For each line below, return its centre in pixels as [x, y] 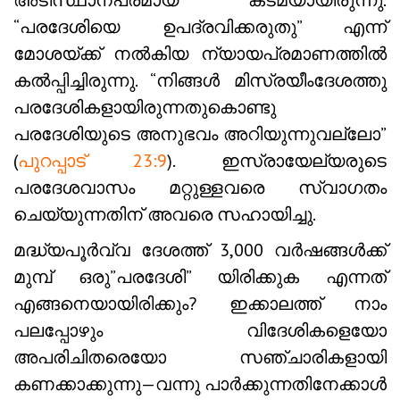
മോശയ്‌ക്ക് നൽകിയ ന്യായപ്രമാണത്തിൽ [200, 54]
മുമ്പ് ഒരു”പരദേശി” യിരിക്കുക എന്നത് [200, 277]
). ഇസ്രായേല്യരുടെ [277, 161]
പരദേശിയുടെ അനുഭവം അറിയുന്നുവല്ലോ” [200, 134]
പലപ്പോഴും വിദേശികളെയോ [200, 331]
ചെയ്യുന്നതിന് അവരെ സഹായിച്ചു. [165, 215]
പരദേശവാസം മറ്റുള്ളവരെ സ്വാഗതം [200, 188]
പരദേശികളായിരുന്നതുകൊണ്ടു [145, 108]
